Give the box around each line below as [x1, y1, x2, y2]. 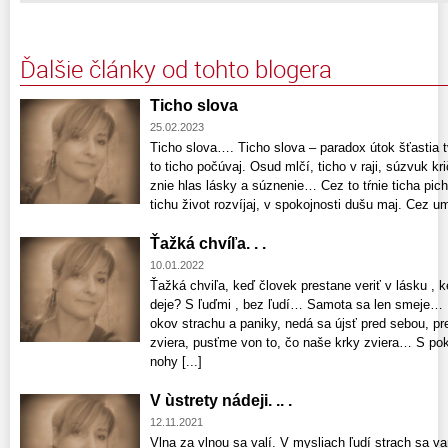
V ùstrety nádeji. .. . [150, 392, 292, 410]
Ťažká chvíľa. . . [150, 235, 266, 253]
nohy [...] [150, 354, 202, 370]
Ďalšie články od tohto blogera [20, 53, 332, 86]
